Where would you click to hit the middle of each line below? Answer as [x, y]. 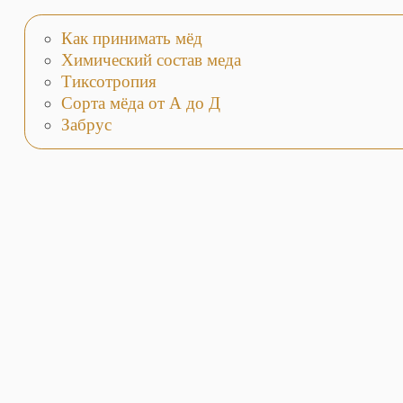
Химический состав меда [151, 60]
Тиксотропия [108, 82]
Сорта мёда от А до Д [140, 103]
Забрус [86, 124]
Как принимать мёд [131, 39]
